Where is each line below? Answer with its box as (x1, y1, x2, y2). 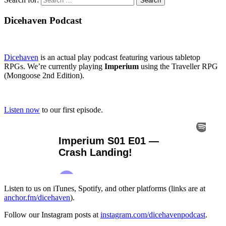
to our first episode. (40, 105, 103, 114)
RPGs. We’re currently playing (4, 62, 104, 71)
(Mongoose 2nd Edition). (4, 71, 84, 80)
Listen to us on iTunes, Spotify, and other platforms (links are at (4, 184, 205, 193)
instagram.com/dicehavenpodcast (100, 210, 205, 219)
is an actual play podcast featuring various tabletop (38, 52, 200, 62)
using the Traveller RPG (139, 62, 218, 71)
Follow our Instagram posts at (4, 210, 100, 219)
